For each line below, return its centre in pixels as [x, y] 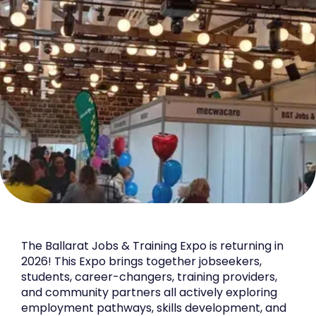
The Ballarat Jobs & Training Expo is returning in [152, 245]
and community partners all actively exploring [149, 292]
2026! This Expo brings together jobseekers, [141, 261]
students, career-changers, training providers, [149, 276]
